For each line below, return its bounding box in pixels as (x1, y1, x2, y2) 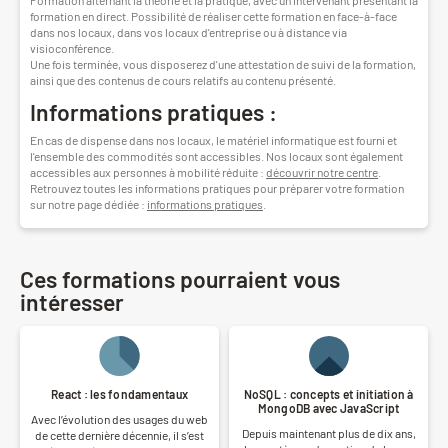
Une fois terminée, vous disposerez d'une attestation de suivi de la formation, (30, 56, 416, 71)
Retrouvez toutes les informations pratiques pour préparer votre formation (30, 181, 404, 196)
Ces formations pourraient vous (20, 265, 340, 294)
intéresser (20, 288, 124, 317)
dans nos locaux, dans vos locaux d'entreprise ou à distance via (30, 24, 347, 39)
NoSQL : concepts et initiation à (243, 386, 414, 401)
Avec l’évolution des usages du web (31, 411, 208, 426)
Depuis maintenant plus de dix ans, (241, 425, 416, 440)
